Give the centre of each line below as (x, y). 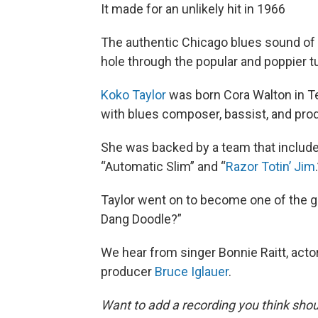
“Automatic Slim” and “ (163, 167)
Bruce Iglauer (192, 272)
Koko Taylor (133, 95)
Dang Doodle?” (141, 219)
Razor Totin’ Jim (270, 167)
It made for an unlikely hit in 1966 (193, 9)
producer (128, 272)
